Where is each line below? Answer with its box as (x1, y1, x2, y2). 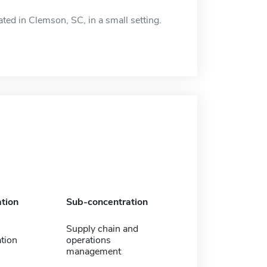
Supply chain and (66, 222, 138, 235)
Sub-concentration (66, 195, 148, 209)
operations (66, 233, 111, 247)
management (66, 244, 121, 258)
